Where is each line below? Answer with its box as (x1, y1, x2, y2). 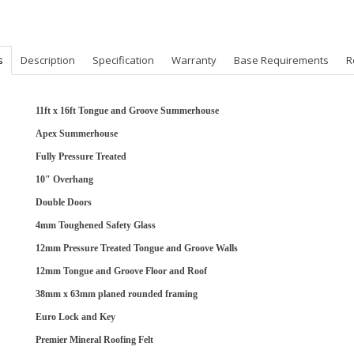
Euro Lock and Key (36, 311, 115, 322)
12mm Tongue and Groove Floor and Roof (36, 265, 207, 277)
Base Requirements (234, 53, 329, 67)
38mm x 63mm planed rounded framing (36, 288, 198, 299)
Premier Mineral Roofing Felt (36, 334, 153, 345)
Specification (92, 53, 154, 67)
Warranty (171, 53, 217, 67)
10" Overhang (36, 174, 93, 185)
